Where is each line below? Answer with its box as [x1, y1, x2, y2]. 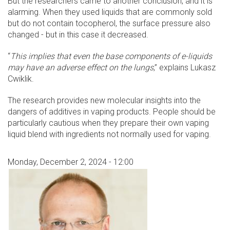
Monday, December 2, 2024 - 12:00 [8, 157, 133, 167]
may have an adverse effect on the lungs [8, 63, 154, 73]
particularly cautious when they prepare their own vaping [8, 118, 209, 128]
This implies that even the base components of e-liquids [10, 51, 212, 62]
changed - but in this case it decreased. [8, 30, 148, 40]
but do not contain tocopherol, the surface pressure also [8, 18, 210, 29]
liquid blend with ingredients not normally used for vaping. [8, 129, 211, 140]
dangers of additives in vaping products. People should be [8, 107, 216, 117]
